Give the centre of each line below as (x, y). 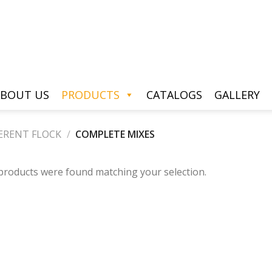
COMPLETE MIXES (114, 134)
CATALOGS (174, 95)
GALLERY (237, 95)
